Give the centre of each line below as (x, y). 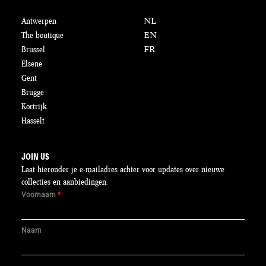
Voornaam (39, 195)
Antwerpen (39, 21)
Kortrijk (34, 106)
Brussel (33, 49)
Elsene (32, 64)
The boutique (42, 35)
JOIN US (35, 157)
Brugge (33, 92)
